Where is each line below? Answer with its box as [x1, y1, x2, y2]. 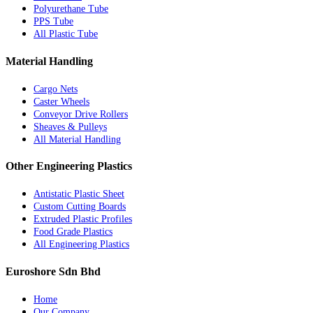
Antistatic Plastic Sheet [34, 189, 124, 200]
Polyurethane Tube [34, 3, 108, 15]
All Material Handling [34, 133, 121, 145]
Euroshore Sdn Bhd [6, 265, 101, 277]
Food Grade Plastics [34, 226, 112, 238]
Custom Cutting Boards [34, 201, 126, 212]
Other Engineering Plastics [6, 160, 132, 173]
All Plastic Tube [34, 29, 98, 40]
